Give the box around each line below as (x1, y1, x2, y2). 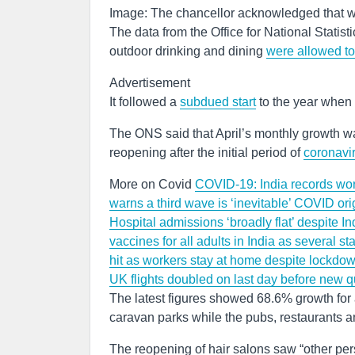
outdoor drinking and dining (109, 44, 266, 58)
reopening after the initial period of (109, 146, 303, 159)
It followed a (109, 95, 180, 109)
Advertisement (109, 76, 190, 90)
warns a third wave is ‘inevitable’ (109, 197, 294, 210)
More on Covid (109, 177, 195, 191)
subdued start (180, 95, 256, 109)
